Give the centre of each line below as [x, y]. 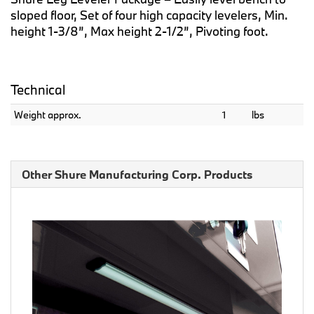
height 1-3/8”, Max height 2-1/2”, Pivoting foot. [139, 32]
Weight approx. [48, 115]
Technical [38, 90]
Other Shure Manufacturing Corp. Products [137, 175]
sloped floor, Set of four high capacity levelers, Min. [149, 15]
